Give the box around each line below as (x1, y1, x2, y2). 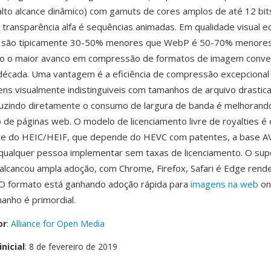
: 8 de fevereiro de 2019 (25, 241, 117, 252)
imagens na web (191, 178, 258, 190)
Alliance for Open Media (11, 218, 105, 229)
